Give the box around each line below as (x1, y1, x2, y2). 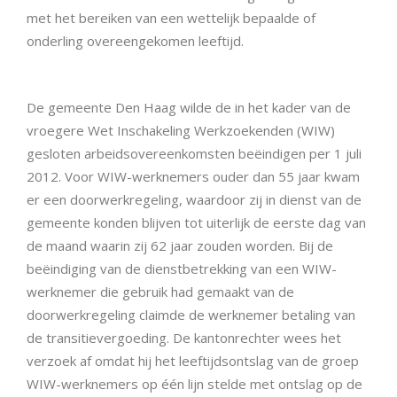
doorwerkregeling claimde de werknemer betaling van (27, 305, 355, 323)
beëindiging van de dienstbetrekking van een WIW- (27, 259, 337, 277)
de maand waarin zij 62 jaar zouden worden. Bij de (27, 236, 333, 254)
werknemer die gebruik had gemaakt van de (27, 282, 294, 300)
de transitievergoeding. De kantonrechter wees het (27, 328, 341, 346)
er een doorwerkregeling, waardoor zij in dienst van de (27, 190, 362, 208)
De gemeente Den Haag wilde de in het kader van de (27, 97, 351, 116)
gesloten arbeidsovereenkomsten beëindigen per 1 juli (27, 144, 362, 162)
